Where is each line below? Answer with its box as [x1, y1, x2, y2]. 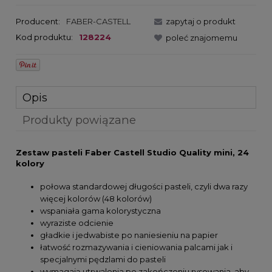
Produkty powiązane [22, 112, 136, 127]
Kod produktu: [16, 32, 73, 42]
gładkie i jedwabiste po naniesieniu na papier [40, 230, 218, 240]
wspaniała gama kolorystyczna [40, 206, 161, 216]
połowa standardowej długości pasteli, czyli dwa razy [40, 182, 248, 192]
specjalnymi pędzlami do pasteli [40, 254, 166, 265]
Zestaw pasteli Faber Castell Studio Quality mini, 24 [16, 147, 249, 157]
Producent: [16, 16, 62, 26]
